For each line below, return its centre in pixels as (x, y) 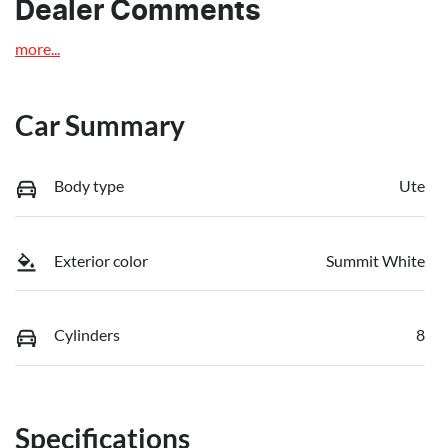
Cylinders (87, 335)
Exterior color (101, 260)
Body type (89, 186)
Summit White (375, 260)
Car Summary (100, 125)
